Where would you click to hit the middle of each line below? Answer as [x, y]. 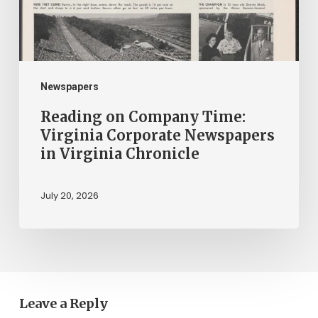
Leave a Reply [63, 303]
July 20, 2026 [69, 196]
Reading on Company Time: [143, 116]
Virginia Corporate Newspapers [157, 135]
